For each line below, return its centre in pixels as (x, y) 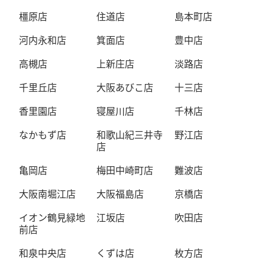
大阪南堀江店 (47, 193)
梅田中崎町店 (125, 170)
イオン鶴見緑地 (52, 217)
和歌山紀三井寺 (130, 134)
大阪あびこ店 (125, 87)
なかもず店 (42, 134)
